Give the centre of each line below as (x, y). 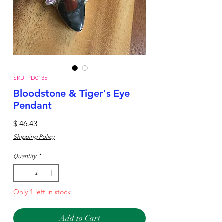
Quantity (25, 156)
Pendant (32, 105)
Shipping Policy (34, 137)
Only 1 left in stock (42, 192)
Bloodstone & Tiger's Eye (72, 93)
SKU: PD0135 (30, 78)
